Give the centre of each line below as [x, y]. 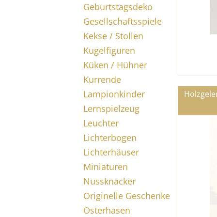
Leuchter [101, 123]
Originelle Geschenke [127, 196]
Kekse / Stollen [113, 36]
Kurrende [102, 79]
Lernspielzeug [111, 108]
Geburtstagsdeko [118, 7]
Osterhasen [107, 210]
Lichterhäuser [111, 152]
